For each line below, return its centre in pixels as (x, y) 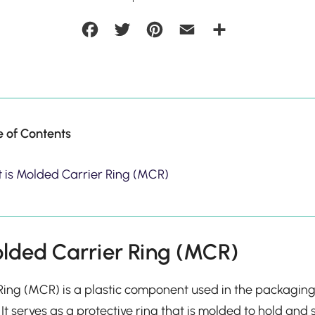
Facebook (125, 30)
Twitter (150, 30)
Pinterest (186, 30)
